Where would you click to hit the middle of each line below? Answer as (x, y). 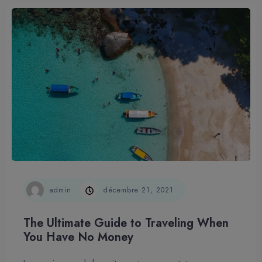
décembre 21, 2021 (139, 190)
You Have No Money (78, 237)
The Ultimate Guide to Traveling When (126, 223)
